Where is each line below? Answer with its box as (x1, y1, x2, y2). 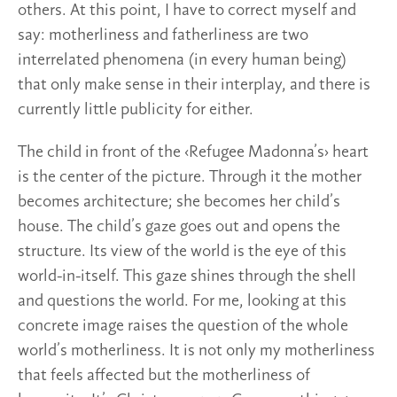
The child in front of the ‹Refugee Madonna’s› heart (18, 143, 369, 161)
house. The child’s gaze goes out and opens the (18, 217, 340, 236)
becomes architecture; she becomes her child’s (18, 192, 340, 211)
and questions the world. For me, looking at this (18, 292, 346, 310)
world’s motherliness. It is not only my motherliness (18, 341, 375, 360)
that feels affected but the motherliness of (18, 366, 310, 385)
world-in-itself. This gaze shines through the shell (18, 267, 356, 285)
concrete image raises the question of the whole (18, 316, 348, 335)
